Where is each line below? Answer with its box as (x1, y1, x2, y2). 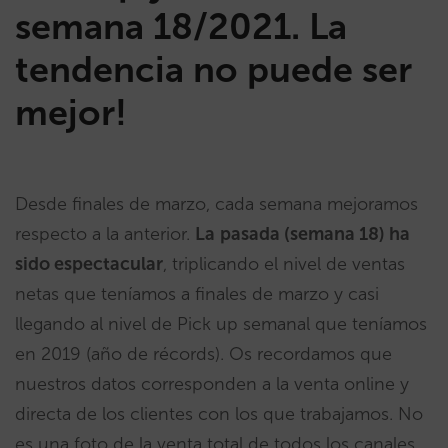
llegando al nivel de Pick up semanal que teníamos (15, 313, 427, 335)
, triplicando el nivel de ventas (163, 253, 405, 275)
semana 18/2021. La (15, 5, 347, 48)
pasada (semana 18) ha (220, 223, 410, 245)
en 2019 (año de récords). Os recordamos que (15, 343, 392, 365)
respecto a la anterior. (15, 223, 195, 245)
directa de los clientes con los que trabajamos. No (15, 403, 423, 425)
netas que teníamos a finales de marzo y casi (15, 283, 379, 305)
